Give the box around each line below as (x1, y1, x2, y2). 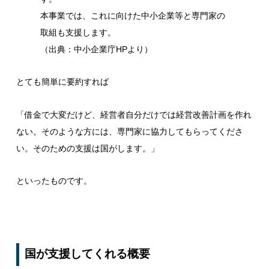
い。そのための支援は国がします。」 (16, 143, 159, 153)
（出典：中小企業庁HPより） (40, 44, 153, 55)
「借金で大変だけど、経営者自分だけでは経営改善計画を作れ (16, 109, 252, 119)
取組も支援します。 (40, 28, 116, 38)
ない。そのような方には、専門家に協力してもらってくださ (16, 126, 243, 136)
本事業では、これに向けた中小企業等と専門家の (40, 11, 225, 21)
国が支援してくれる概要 (25, 247, 151, 260)
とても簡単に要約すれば (16, 77, 109, 87)
